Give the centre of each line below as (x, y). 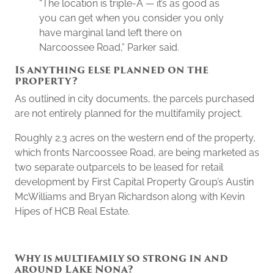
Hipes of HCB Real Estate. (72, 211)
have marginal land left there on (110, 33)
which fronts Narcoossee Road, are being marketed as (137, 153)
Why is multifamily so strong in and (121, 258)
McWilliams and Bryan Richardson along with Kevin (130, 197)
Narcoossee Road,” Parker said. (109, 47)
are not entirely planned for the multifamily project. (128, 113)
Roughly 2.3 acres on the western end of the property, (135, 138)
